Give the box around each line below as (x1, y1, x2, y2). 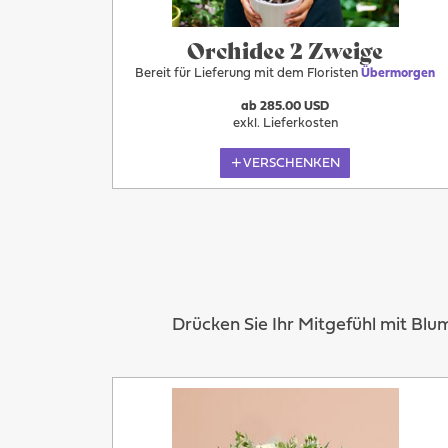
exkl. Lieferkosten (232, 117, 338, 130)
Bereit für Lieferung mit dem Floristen (135, 67, 362, 81)
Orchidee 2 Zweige (187, 33, 384, 66)
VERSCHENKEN (242, 156, 340, 170)
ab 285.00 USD (241, 100, 330, 113)
